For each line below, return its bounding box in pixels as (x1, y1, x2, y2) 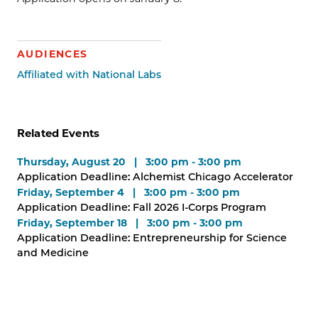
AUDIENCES (17, 47, 88, 60)
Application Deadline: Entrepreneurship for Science (17, 231, 287, 244)
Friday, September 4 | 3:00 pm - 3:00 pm (17, 185, 240, 199)
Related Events (17, 126, 100, 140)
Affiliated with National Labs (17, 67, 161, 81)
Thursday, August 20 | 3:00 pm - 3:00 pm (17, 155, 241, 168)
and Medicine (17, 246, 89, 259)
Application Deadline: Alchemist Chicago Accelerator (17, 170, 293, 183)
